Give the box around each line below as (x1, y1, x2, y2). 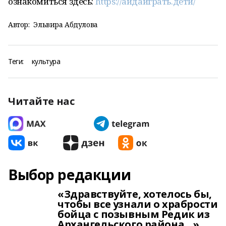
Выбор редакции (8, 165, 131, 184)
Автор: (8, 20, 30, 29)
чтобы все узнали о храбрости (58, 197, 218, 211)
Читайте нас (8, 94, 75, 108)
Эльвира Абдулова (33, 20, 98, 29)
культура (31, 56, 61, 66)
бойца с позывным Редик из (58, 207, 210, 221)
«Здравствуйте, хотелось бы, (58, 187, 212, 201)
